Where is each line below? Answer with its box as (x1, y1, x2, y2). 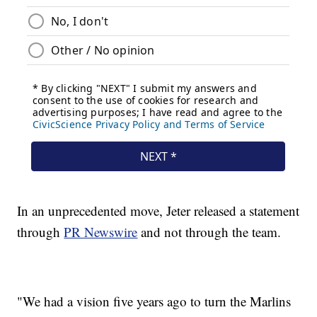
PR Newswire (64, 223, 138, 241)
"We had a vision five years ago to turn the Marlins (17, 292, 292, 311)
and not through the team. (137, 223, 282, 241)
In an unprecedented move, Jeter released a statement (17, 202, 300, 220)
